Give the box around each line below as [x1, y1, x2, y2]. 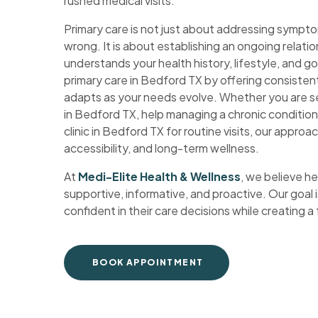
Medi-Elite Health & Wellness [78, 168, 241, 184]
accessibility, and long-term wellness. [64, 140, 259, 155]
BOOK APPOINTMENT [92, 256, 204, 268]
